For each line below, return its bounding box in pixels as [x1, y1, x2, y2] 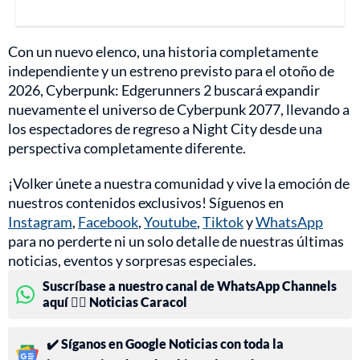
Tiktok [202, 213, 243, 231]
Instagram [8, 213, 72, 231]
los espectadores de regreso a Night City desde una [8, 120, 322, 138]
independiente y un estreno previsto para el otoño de [8, 62, 334, 80]
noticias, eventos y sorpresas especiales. [8, 252, 256, 270]
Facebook [78, 213, 138, 231]
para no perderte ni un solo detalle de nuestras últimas [8, 232, 344, 251]
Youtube [144, 213, 197, 231]
